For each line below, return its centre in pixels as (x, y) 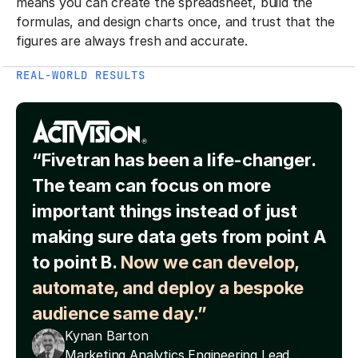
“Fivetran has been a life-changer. (174, 160)
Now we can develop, (210, 263)
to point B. (76, 263)
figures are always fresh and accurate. (132, 41)
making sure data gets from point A (179, 237)
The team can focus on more (152, 186)
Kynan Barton (107, 336)
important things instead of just (165, 211)
